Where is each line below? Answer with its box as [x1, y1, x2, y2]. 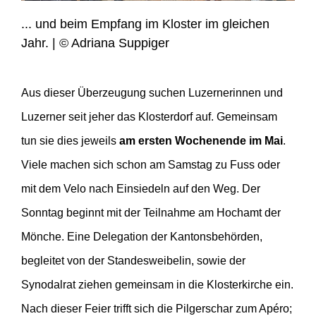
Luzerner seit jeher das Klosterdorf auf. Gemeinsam [21, 111, 277, 123]
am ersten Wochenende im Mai [119, 135, 283, 147]
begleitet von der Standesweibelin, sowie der [21, 255, 245, 267]
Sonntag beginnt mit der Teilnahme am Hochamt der [21, 207, 281, 219]
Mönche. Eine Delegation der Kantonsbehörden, [21, 231, 262, 243]
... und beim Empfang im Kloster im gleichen [21, 17, 269, 32]
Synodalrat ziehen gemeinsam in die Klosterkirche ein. [21, 279, 293, 291]
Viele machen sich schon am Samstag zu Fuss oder [21, 159, 280, 171]
